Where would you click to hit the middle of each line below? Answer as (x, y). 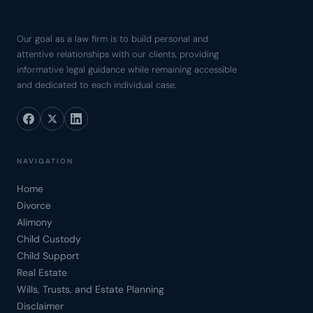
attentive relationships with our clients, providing (118, 54)
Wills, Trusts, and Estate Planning (90, 289)
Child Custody (49, 239)
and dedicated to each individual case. (97, 85)
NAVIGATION (45, 161)
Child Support (48, 256)
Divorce (34, 205)
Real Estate (42, 272)
